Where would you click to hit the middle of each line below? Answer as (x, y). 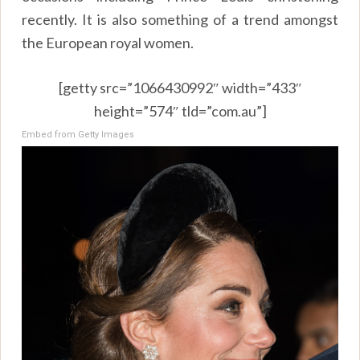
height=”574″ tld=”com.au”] (180, 110)
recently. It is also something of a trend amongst (180, 19)
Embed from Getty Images (78, 134)
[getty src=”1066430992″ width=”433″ (180, 87)
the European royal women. (108, 42)
